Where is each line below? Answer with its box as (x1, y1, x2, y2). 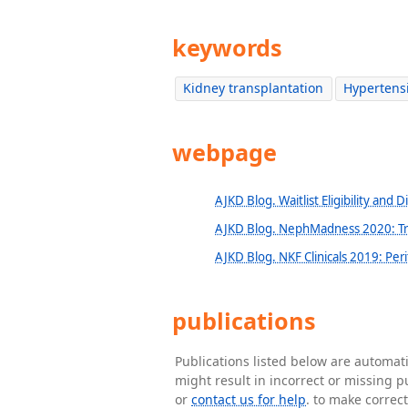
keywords (166, 32, 282, 63)
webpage (166, 136, 277, 168)
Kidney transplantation (183, 79, 324, 97)
